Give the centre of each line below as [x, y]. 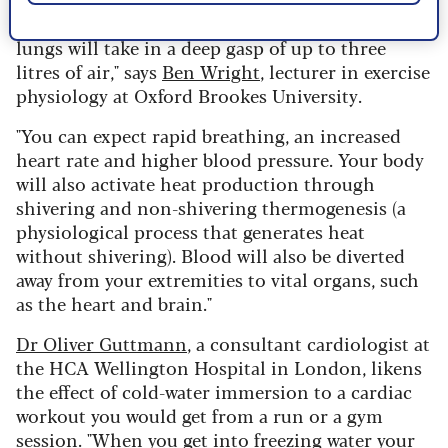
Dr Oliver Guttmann [101, 343]
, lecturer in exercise [345, 71]
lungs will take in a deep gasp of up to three [201, 47]
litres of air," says [89, 71]
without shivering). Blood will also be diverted [210, 255]
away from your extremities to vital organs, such [217, 279]
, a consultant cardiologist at [308, 343]
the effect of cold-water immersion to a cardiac [214, 391]
